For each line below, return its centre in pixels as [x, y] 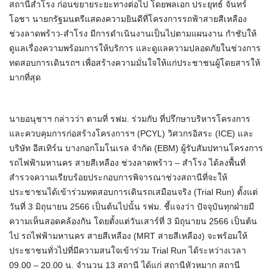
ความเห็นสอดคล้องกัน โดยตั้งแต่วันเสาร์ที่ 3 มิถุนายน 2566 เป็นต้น [133, 222]
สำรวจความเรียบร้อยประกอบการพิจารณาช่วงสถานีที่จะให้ [118, 178]
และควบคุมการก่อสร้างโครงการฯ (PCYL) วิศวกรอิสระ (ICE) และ [131, 134]
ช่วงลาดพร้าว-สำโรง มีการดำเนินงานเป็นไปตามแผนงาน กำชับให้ [133, 34]
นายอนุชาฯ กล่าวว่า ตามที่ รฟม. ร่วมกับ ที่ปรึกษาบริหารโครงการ [130, 119]
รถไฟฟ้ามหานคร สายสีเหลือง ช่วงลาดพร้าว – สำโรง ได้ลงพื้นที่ [127, 163]
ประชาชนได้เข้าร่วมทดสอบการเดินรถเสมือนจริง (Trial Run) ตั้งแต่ [133, 192]
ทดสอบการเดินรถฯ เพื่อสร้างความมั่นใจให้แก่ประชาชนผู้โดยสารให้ [135, 63]
